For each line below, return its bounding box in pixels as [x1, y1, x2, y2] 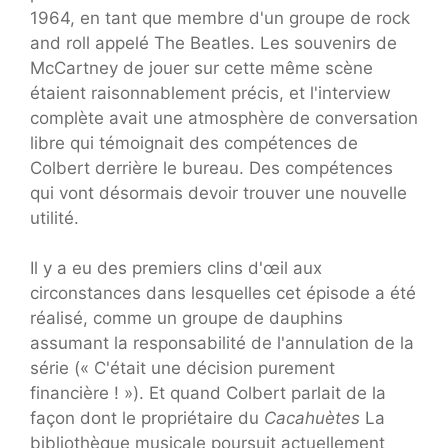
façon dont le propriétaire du [30, 408, 264, 429]
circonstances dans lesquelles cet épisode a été [30, 283, 416, 304]
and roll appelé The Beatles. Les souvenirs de [30, 32, 397, 53]
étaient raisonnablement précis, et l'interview [30, 82, 391, 103]
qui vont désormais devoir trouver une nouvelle [30, 182, 407, 203]
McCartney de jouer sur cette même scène [30, 57, 373, 78]
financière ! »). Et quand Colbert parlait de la [30, 383, 386, 404]
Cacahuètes [264, 408, 360, 429]
